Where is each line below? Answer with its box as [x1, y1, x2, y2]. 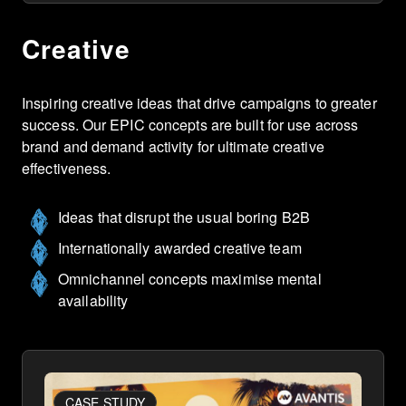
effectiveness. [22, 157, 111, 179]
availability [58, 289, 129, 311]
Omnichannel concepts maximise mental [58, 267, 322, 289]
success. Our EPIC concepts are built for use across [22, 113, 359, 135]
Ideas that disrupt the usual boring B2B [58, 206, 310, 227]
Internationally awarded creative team [58, 237, 302, 258]
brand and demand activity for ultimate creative [22, 135, 324, 157]
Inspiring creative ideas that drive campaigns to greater [22, 92, 377, 113]
